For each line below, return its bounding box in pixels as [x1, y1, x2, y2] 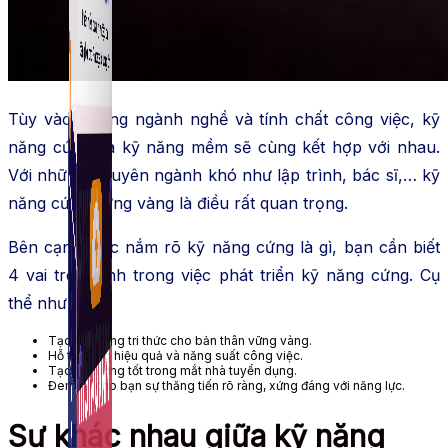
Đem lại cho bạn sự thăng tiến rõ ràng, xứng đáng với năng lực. [48, 377, 408, 393]
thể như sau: [8, 292, 108, 313]
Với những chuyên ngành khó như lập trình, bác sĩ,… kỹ [8, 164, 440, 185]
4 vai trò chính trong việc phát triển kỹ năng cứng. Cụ [8, 264, 440, 285]
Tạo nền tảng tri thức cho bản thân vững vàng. [48, 332, 312, 348]
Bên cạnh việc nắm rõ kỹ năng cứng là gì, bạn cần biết [8, 236, 440, 257]
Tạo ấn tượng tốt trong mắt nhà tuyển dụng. [48, 362, 300, 378]
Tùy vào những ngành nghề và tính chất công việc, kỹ [8, 108, 440, 129]
